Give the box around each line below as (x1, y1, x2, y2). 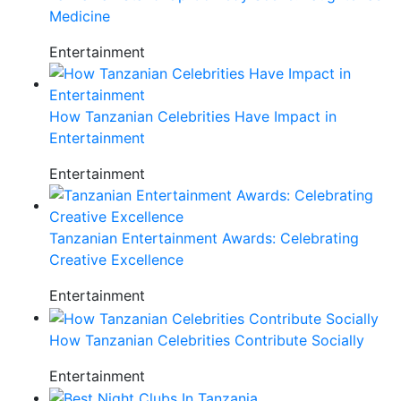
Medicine (49, 7, 110, 26)
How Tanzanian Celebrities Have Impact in (49, 107, 337, 126)
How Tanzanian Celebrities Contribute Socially (49, 330, 364, 349)
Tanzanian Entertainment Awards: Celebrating (49, 229, 359, 248)
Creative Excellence (49, 251, 183, 269)
